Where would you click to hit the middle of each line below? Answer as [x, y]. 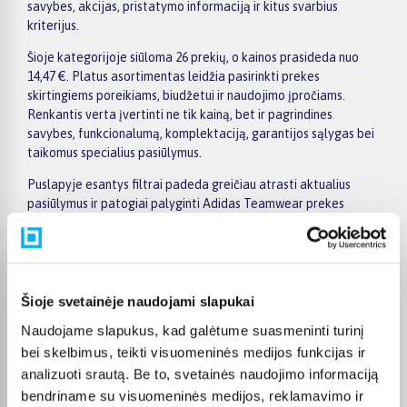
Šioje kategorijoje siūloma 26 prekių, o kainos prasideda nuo [193, 57]
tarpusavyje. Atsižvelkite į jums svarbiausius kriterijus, [177, 222]
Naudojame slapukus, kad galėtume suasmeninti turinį [193, 330]
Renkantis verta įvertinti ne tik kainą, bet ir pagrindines [180, 114]
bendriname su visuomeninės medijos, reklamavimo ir [192, 395]
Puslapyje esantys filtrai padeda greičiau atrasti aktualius [189, 184]
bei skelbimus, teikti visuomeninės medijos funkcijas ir [194, 352]
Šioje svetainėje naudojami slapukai [138, 302]
